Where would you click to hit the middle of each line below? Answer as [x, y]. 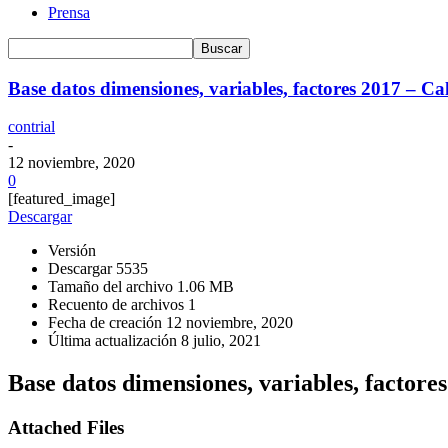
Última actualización [114, 341]
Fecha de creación [107, 323]
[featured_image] [61, 199]
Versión [72, 251]
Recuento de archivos [118, 305]
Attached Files [66, 428]
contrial [31, 127]
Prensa [69, 12]
